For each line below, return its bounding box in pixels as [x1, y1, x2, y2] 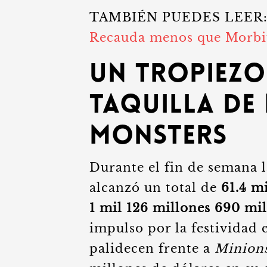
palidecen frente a [89, 241, 215, 256]
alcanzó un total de [89, 181, 221, 195]
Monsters [89, 124, 227, 150]
